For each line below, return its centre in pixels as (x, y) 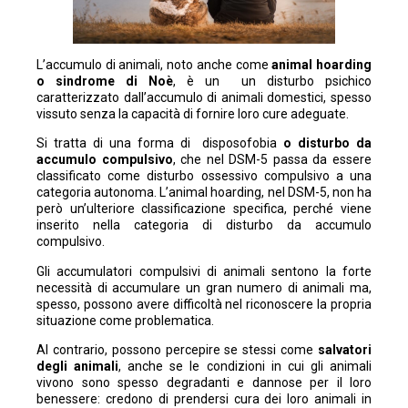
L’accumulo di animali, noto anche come (154, 65)
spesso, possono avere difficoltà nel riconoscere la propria (204, 304)
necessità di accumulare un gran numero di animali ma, (204, 287)
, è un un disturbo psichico (272, 82)
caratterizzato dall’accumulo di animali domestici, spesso (204, 98)
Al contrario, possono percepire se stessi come (177, 350)
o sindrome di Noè (105, 82)
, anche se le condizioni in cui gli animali (245, 367)
